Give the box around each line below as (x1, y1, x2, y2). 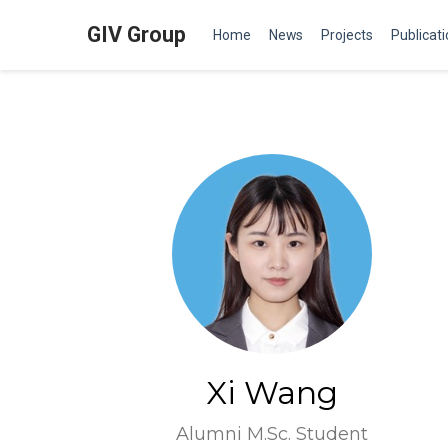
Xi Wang (206, 374, 338, 412)
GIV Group (87, 22, 186, 47)
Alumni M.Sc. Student (176, 423, 368, 445)
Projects (321, 27, 373, 43)
